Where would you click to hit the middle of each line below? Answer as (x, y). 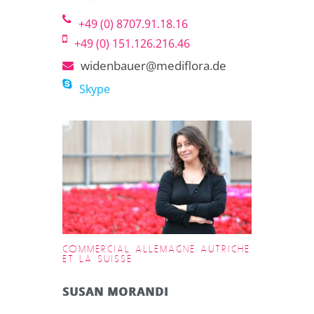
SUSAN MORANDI (115, 291)
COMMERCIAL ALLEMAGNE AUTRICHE (156, 249)
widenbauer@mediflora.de (153, 65)
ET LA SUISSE (97, 259)
